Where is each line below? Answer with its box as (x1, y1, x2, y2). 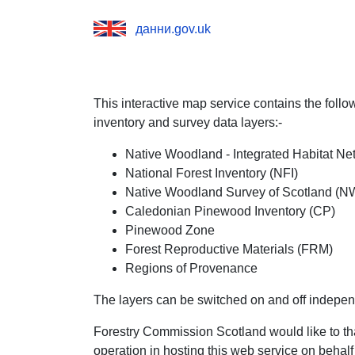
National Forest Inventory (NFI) (125, 166, 298, 180)
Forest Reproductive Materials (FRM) (125, 242, 333, 256)
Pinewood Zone (125, 223, 215, 237)
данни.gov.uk (136, 21, 211, 36)
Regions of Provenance (125, 261, 258, 275)
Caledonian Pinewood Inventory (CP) (125, 204, 335, 218)
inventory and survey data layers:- (94, 115, 282, 129)
